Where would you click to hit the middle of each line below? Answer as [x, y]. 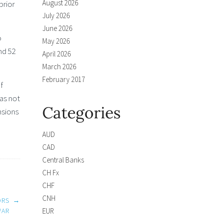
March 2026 [59, 67]
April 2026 [56, 54]
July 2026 [56, 15]
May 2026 [56, 41]
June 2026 [57, 28]
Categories [82, 113]
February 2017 [64, 79]
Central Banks [63, 160]
